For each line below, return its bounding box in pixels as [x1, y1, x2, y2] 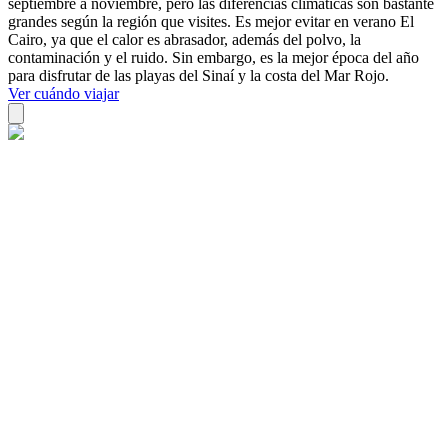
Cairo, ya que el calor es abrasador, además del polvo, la [8, 30, 361, 48]
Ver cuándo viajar [8, 84, 119, 102]
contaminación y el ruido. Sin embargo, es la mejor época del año [8, 48, 419, 66]
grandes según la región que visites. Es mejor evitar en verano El [8, 12, 414, 30]
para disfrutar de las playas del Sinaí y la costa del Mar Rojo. [8, 66, 389, 84]
